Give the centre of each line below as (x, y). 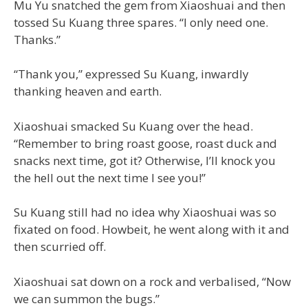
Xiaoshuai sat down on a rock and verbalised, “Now (152, 281)
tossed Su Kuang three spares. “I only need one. (141, 22)
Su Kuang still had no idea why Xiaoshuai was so (145, 212)
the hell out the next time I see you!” (110, 177)
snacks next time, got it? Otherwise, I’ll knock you (145, 160)
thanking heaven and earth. (88, 91)
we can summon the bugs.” (87, 298)
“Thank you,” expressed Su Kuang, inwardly (131, 74)
